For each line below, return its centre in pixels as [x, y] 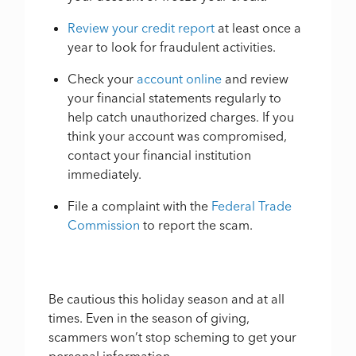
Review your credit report [143, 28]
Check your [103, 79]
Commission [104, 225]
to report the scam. [197, 225]
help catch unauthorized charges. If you [181, 117]
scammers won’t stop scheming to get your [173, 337]
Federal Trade [252, 206]
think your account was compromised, [178, 136]
